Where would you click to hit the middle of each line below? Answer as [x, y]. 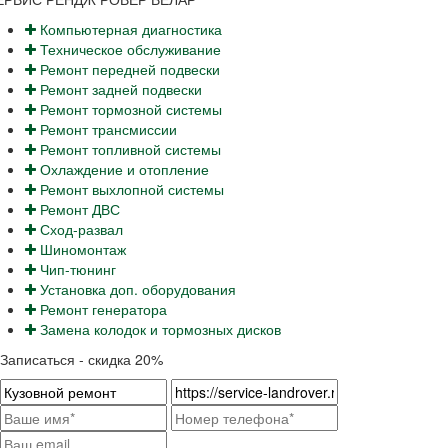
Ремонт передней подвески [128, 68]
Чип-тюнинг [76, 268]
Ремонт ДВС [78, 208]
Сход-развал [79, 228]
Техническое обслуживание [128, 48]
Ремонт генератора [101, 308]
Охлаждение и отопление [122, 168]
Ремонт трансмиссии [106, 128]
